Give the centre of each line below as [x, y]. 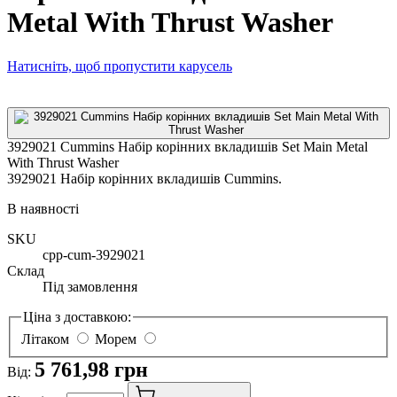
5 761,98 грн [91, 370]
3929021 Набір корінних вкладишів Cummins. [144, 178]
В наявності [43, 208]
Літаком [45, 339]
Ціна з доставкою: [77, 316]
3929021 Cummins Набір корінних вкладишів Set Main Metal [187, 146]
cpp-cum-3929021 [94, 254]
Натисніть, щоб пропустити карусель [120, 66]
